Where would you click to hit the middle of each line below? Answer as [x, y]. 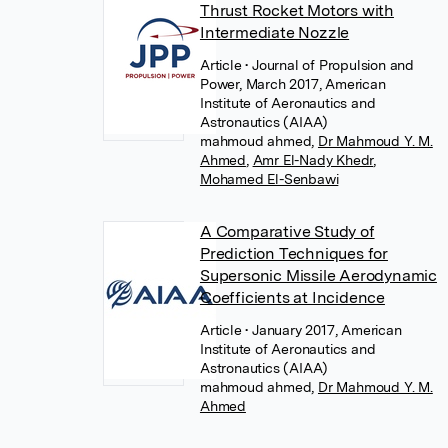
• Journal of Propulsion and [329, 65]
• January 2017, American [323, 330]
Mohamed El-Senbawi [269, 179]
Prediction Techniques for [293, 253]
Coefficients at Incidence [292, 297]
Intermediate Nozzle [274, 32]
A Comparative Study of [287, 231]
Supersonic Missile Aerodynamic [318, 275]
